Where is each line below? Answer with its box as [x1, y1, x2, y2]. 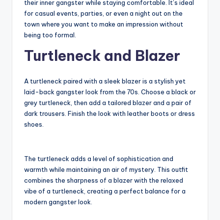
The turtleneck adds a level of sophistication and [24, 155, 173, 163]
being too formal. [24, 31, 76, 39]
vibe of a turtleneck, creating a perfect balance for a [24, 187, 186, 195]
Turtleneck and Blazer [24, 47, 180, 65]
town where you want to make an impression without [24, 20, 183, 28]
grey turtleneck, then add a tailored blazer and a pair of [24, 99, 192, 107]
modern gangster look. [24, 198, 92, 206]
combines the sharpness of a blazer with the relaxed [24, 176, 183, 185]
